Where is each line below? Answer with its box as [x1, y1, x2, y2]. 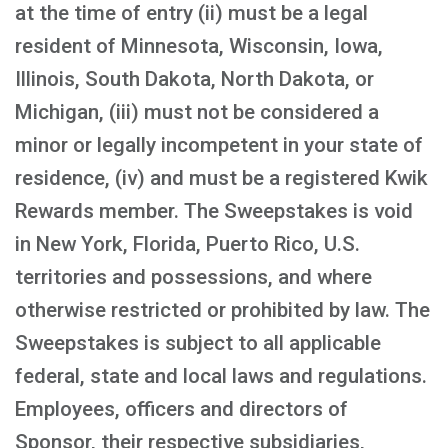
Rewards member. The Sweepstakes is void [15, 199, 413, 223]
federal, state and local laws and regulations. [15, 364, 427, 388]
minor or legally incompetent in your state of [15, 133, 423, 157]
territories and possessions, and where [15, 265, 372, 289]
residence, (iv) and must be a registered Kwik [15, 166, 428, 190]
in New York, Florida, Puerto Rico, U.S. [15, 232, 360, 256]
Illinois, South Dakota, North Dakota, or [15, 67, 374, 91]
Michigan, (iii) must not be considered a [15, 100, 379, 124]
